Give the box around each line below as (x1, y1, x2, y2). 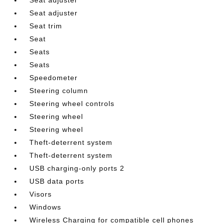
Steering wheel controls (29, 99, 115, 108)
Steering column (29, 86, 89, 95)
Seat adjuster (29, 8, 78, 17)
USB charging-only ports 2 (29, 164, 125, 172)
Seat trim (29, 21, 63, 30)
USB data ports (29, 177, 85, 185)
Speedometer (29, 73, 78, 82)
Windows (29, 203, 62, 211)
